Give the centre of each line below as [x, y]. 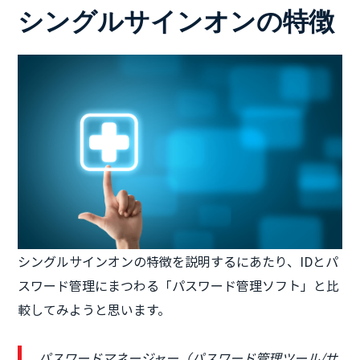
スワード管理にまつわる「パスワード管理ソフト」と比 [179, 285]
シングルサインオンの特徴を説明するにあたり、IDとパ [178, 261]
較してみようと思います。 [94, 309]
